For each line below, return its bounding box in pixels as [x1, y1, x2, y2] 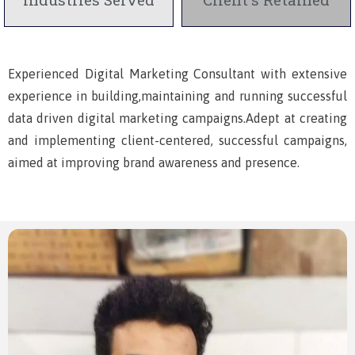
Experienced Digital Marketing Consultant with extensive [8, 67, 347, 81]
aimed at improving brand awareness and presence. [8, 155, 300, 170]
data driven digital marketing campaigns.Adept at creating [8, 111, 347, 125]
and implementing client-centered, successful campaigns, [8, 133, 347, 147]
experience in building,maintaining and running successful [8, 89, 347, 103]
